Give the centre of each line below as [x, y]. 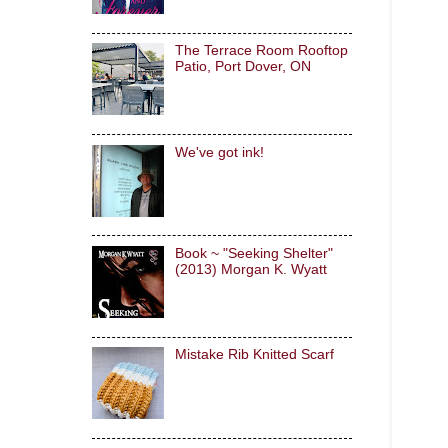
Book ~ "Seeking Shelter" [253, 253]
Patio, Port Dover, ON [242, 67]
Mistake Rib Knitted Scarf [254, 355]
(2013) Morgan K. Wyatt [250, 269]
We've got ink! [219, 152]
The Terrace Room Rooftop [261, 51]
